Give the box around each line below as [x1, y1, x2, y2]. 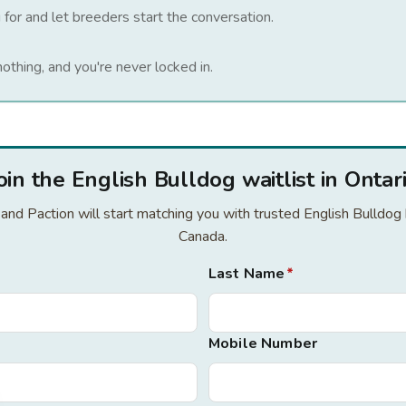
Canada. [179, 227, 227, 246]
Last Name [208, 264, 285, 284]
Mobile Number [208, 333, 318, 353]
